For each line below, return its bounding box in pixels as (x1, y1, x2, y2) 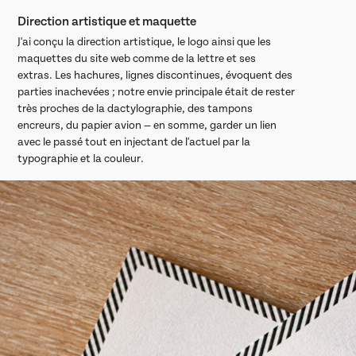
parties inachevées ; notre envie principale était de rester (17, 85, 296, 98)
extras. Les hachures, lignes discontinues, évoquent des (17, 68, 293, 81)
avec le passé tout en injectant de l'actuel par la (17, 135, 251, 148)
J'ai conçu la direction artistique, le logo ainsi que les (17, 35, 272, 48)
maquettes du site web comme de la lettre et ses (17, 52, 257, 64)
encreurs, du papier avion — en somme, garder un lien (17, 118, 277, 131)
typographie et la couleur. (17, 152, 147, 164)
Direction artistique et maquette (17, 14, 197, 29)
